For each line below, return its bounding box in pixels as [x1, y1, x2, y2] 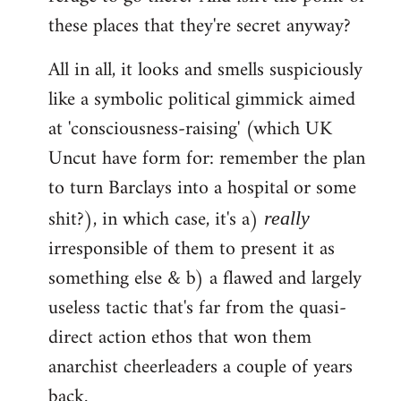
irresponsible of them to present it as [48, 232, 335, 268]
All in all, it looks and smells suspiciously [48, 53, 363, 89]
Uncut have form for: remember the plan [48, 141, 365, 177]
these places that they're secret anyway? [48, 9, 351, 45]
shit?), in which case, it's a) [48, 202, 264, 238]
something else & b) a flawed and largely [48, 261, 362, 297]
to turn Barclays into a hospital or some [48, 171, 356, 207]
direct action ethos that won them [48, 320, 311, 356]
